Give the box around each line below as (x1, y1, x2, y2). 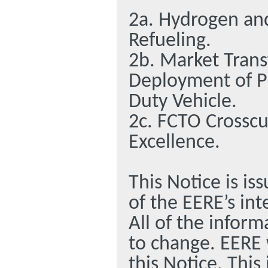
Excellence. (129, 132, 220, 153)
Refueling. (129, 31, 211, 51)
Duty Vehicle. (129, 92, 237, 112)
